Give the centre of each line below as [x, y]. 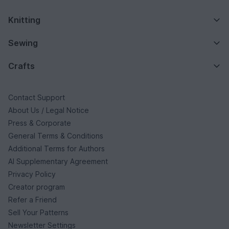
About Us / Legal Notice [49, 110]
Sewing [23, 43]
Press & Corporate [40, 123]
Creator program [37, 187]
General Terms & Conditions [56, 135]
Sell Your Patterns [38, 212]
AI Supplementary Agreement [58, 161]
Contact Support [37, 97]
